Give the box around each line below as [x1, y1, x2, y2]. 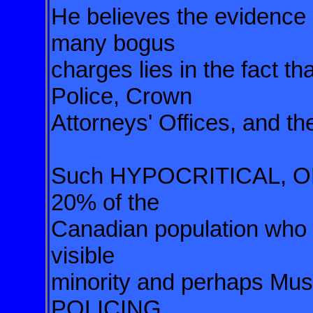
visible [51, 242, 121, 268]
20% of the [51, 189, 166, 215]
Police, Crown [51, 83, 198, 109]
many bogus [51, 30, 182, 56]
